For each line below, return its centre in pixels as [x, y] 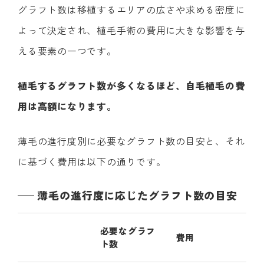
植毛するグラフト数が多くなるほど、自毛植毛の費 [131, 86]
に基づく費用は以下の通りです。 [92, 162]
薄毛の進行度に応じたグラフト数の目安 [138, 195]
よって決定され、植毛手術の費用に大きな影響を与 [131, 30]
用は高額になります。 [67, 106]
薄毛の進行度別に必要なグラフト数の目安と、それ [131, 141]
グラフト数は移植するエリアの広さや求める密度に [131, 10]
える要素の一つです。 [67, 51]
